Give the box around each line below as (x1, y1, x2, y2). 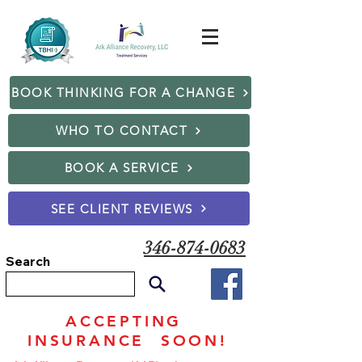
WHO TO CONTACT (56, 123, 187, 138)
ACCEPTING (65, 312, 190, 330)
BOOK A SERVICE (64, 160, 179, 175)
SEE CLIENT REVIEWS (50, 200, 193, 217)
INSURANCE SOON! (27, 331, 228, 350)
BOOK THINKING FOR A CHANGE (11, 85, 235, 100)
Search (6, 253, 50, 269)
